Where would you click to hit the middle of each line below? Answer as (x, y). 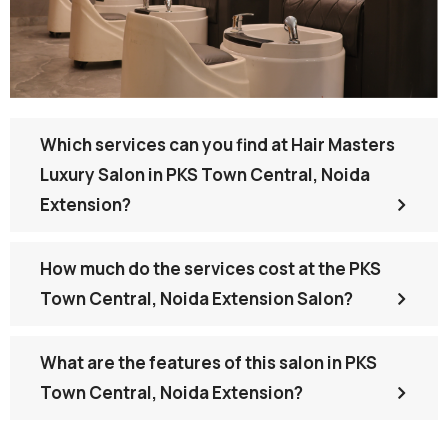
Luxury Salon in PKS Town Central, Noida (205, 174)
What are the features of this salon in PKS (208, 362)
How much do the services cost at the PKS (210, 268)
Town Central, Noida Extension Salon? (196, 298)
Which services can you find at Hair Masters (217, 144)
